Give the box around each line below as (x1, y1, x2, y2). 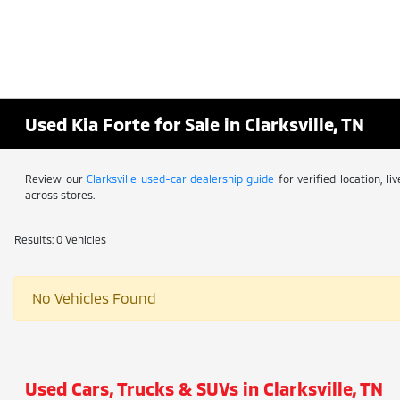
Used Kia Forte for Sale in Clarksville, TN (25, 113, 365, 135)
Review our (25, 172, 87, 185)
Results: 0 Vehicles (14, 233, 106, 246)
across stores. (25, 188, 96, 201)
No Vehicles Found (32, 289, 156, 306)
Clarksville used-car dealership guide (87, 172, 275, 185)
